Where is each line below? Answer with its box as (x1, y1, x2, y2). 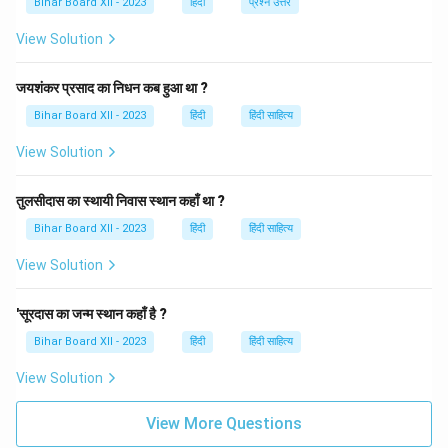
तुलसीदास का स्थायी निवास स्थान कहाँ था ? (16, 193, 225, 209)
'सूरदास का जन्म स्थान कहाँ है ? (16, 306, 167, 322)
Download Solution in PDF (143, 9, 305, 25)
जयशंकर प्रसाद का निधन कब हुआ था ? (16, 80, 208, 96)
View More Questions (146, 414, 302, 433)
